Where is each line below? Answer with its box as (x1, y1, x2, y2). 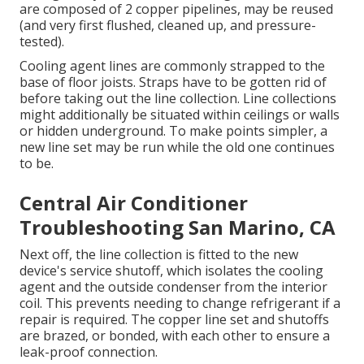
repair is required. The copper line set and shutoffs (19, 310, 329, 329)
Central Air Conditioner (19, 189, 248, 217)
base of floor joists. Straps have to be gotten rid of (19, 73, 327, 92)
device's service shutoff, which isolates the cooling (19, 262, 323, 280)
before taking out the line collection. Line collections (19, 89, 336, 108)
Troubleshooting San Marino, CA (19, 214, 336, 241)
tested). (19, 32, 64, 51)
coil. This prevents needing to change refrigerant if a (19, 294, 340, 313)
